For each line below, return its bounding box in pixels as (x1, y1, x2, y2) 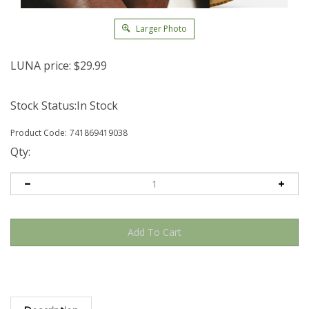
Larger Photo (134, 22, 187, 34)
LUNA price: (10, 57, 71, 73)
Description (23, 291, 79, 304)
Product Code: (10, 126, 67, 139)
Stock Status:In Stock (10, 97, 118, 113)
